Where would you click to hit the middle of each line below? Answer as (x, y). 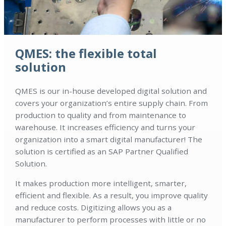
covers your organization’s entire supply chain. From (112, 103)
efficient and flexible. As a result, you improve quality (112, 195)
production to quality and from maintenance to (101, 115)
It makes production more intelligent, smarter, (101, 183)
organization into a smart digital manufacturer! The (109, 139)
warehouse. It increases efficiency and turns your (105, 127)
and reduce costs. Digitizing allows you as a (94, 208)
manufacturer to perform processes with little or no (111, 220)
